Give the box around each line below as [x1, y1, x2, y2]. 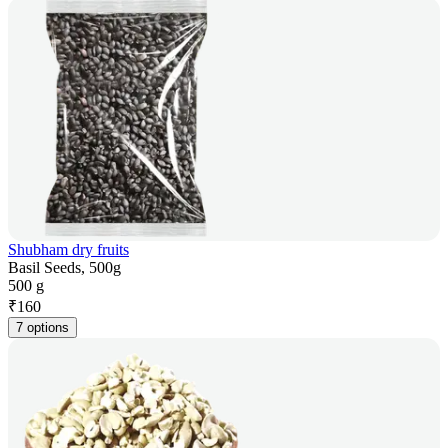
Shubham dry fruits [8, 241, 129, 259]
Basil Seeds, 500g [8, 259, 121, 277]
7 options [16, 320, 69, 336]
